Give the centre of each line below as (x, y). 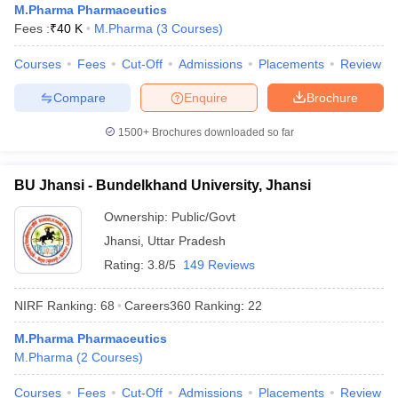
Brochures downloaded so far (221, 132)
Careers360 (158, 305)
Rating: (126, 265)
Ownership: (138, 217)
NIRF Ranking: (56, 305)
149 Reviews (219, 265)
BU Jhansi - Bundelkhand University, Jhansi (163, 185)
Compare (79, 97)
